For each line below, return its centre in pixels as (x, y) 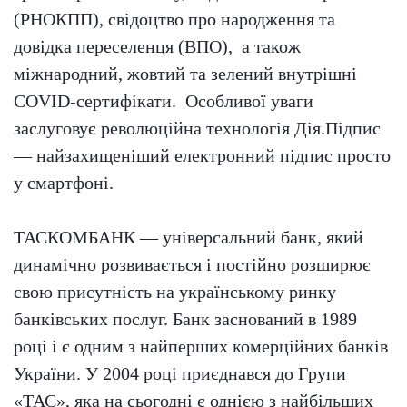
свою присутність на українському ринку (175, 292)
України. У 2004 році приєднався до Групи (180, 374)
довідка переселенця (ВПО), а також (157, 47)
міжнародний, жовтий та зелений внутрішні (185, 74)
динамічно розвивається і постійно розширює (192, 265)
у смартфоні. (64, 183)
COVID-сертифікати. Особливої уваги (164, 101)
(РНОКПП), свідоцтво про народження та (174, 20)
